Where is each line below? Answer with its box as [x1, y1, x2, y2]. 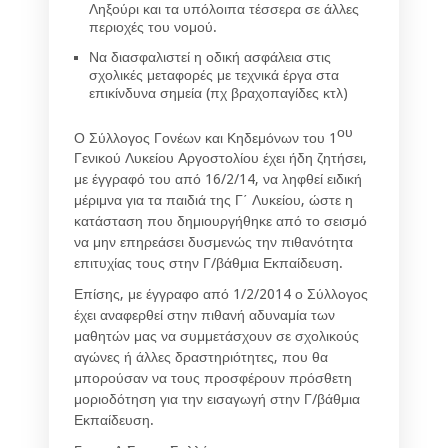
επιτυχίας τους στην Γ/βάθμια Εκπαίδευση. [74, 255, 343, 272]
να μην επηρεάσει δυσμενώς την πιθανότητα [74, 234, 353, 251]
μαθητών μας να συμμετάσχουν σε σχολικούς [74, 328, 359, 345]
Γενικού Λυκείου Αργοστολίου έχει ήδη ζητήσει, [74, 150, 367, 167]
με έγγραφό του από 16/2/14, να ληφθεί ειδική [74, 171, 362, 188]
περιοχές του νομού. [89, 18, 217, 35]
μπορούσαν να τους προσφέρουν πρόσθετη [74, 370, 352, 387]
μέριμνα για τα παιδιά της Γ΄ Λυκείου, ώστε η [74, 192, 353, 209]
